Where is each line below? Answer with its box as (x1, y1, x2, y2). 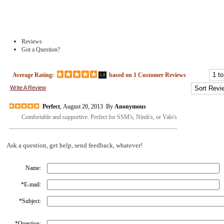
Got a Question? (21, 46, 60, 53)
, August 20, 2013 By (60, 102, 114, 110)
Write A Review (10, 84, 46, 90)
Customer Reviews (136, 71, 186, 78)
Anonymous (114, 102, 146, 110)
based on (107, 71, 133, 78)
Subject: (22, 197, 41, 204)
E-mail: (24, 180, 41, 188)
